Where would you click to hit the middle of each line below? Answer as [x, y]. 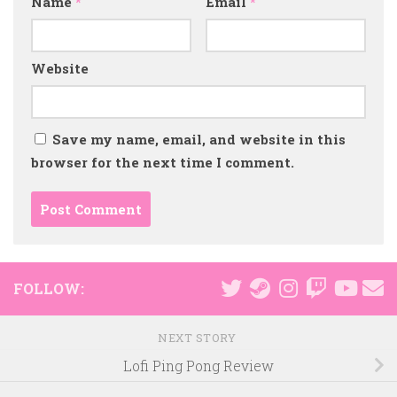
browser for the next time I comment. [163, 163]
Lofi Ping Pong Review [198, 365]
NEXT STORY [198, 337]
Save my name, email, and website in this [199, 140]
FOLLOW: [49, 289]
